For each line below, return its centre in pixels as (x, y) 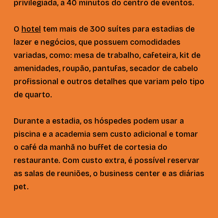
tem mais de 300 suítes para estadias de (118, 29)
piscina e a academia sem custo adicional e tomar (106, 134)
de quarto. (34, 94)
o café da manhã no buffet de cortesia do (91, 147)
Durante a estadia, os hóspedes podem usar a (99, 121)
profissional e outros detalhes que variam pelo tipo (109, 81)
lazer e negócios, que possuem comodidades (97, 42)
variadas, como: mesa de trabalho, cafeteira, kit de (107, 55)
